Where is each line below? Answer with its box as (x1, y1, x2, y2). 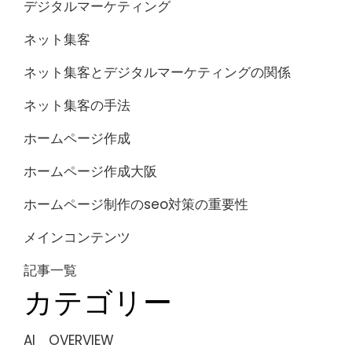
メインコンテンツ (24, 228, 130, 247)
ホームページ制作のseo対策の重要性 (24, 195, 248, 214)
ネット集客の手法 (24, 96, 130, 115)
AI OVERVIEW (24, 331, 114, 350)
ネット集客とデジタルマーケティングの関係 (24, 63, 291, 82)
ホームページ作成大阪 (24, 162, 157, 181)
